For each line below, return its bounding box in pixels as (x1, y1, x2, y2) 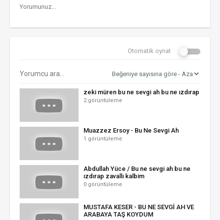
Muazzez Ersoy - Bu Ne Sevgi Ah (83, 127, 179, 134)
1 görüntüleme (83, 136, 122, 142)
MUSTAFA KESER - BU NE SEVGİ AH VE (83, 203, 194, 211)
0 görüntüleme (83, 181, 122, 188)
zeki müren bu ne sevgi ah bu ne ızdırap (83, 88, 199, 96)
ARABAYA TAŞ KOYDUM (83, 211, 153, 218)
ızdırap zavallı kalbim (83, 172, 144, 180)
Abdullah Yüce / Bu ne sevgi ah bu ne (83, 165, 191, 172)
